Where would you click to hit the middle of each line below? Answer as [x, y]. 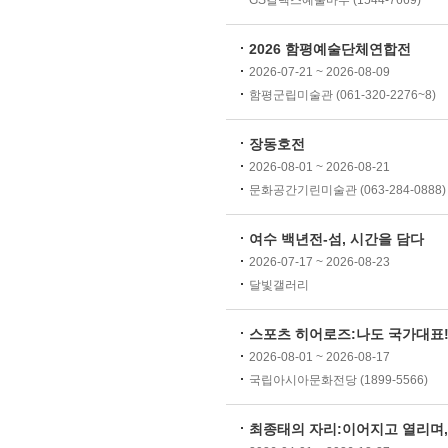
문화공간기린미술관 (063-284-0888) [347, 190]
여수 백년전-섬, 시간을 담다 [336, 239]
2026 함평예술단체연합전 [330, 49]
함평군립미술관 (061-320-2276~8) [342, 95]
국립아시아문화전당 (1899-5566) [338, 380]
